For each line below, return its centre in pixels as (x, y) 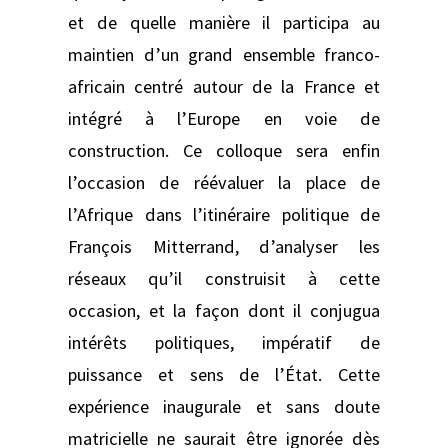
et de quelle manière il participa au (224, 22)
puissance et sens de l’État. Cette (224, 374)
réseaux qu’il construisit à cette (224, 278)
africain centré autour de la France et (224, 86)
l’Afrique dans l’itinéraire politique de (224, 214)
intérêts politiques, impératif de (224, 342)
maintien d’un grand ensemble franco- (224, 54)
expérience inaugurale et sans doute (224, 406)
